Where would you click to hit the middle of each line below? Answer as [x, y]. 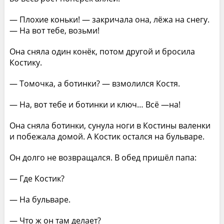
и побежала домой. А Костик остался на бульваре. [107, 136]
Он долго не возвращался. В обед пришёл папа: [103, 157]
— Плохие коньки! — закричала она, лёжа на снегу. [109, 19]
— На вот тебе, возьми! [54, 30]
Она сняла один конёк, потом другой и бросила [102, 51]
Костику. [25, 62]
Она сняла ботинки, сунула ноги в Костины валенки [110, 125]
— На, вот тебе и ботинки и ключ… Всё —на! [95, 104]
